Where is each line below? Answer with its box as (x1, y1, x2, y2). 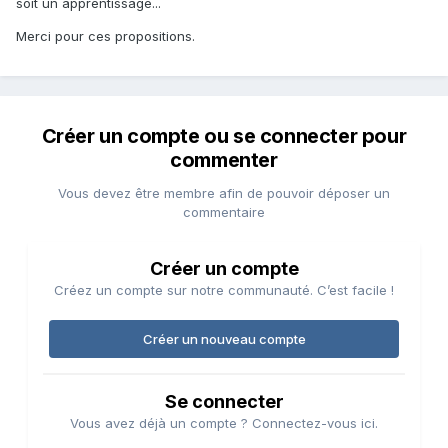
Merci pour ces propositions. (16, 28, 195, 45)
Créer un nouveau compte (142, 331, 306, 348)
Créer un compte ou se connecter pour (41, 124, 407, 149)
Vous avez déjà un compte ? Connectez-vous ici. (70, 415, 378, 432)
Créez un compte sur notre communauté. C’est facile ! (54, 282, 394, 299)
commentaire (183, 204, 265, 221)
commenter (170, 148, 278, 173)
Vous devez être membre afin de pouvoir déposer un (58, 185, 390, 202)
